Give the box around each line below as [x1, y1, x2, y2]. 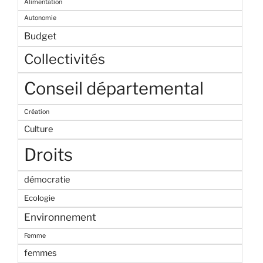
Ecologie [24, 193, 55, 203]
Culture [24, 124, 53, 135]
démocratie [24, 174, 70, 186]
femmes [24, 248, 56, 259]
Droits [24, 144, 73, 166]
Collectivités [24, 51, 105, 68]
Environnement [24, 211, 96, 224]
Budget [24, 31, 56, 42]
